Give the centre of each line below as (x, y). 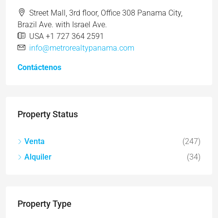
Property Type (45, 204)
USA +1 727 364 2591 (67, 36)
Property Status (48, 114)
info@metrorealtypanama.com (82, 48)
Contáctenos (39, 67)
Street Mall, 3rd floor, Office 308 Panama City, (106, 13)
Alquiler (38, 157)
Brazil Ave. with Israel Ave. (62, 25)
